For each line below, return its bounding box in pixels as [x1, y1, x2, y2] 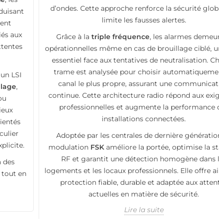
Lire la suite [124, 205, 164, 214]
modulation [48, 142, 90, 152]
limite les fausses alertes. [101, 15, 186, 24]
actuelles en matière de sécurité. [88, 189, 199, 198]
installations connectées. [102, 114, 186, 123]
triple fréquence [91, 32, 150, 41]
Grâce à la [56, 32, 91, 41]
